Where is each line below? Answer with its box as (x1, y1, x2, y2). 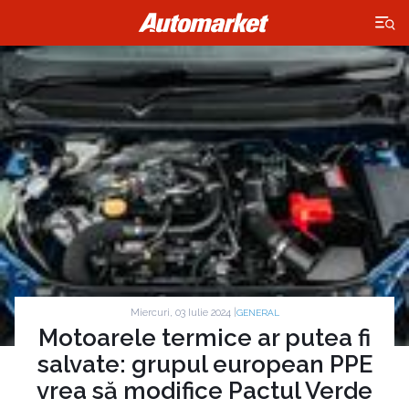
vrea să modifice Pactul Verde (37, 377, 372, 405)
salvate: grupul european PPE (37, 351, 372, 379)
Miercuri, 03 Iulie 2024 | (130, 306, 236, 319)
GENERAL (236, 308, 279, 319)
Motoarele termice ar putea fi (38, 324, 371, 352)
